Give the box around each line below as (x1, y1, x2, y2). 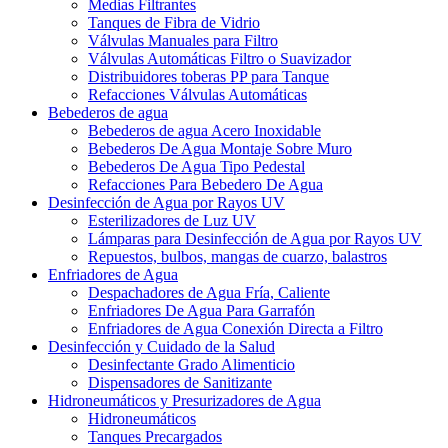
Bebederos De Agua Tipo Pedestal (88, 158, 305, 175)
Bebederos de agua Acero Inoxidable (88, 122, 321, 139)
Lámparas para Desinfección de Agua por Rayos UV (88, 230, 422, 247)
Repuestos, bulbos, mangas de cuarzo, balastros (88, 248, 387, 265)
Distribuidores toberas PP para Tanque (88, 68, 329, 85)
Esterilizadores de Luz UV (88, 212, 256, 229)
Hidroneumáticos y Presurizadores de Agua (48, 392, 321, 409)
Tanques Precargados (88, 428, 222, 445)
